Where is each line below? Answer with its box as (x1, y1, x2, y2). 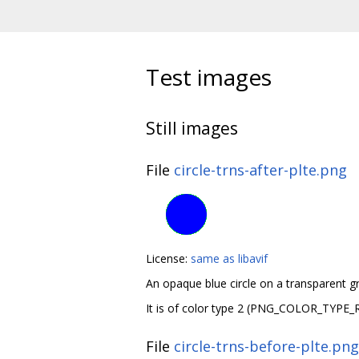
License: (146, 251, 191, 267)
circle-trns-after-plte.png (174, 160, 347, 180)
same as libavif (191, 251, 268, 267)
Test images (146, 61, 272, 92)
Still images (146, 116, 238, 139)
